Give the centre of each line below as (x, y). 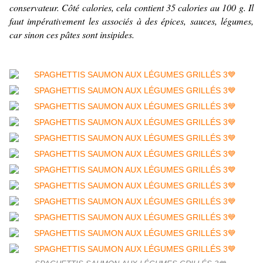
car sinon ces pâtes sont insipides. (72, 35)
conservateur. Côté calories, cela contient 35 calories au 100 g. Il (131, 8)
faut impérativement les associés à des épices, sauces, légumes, (131, 21)
